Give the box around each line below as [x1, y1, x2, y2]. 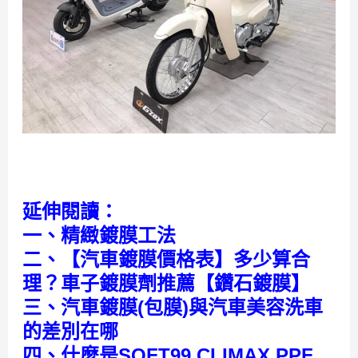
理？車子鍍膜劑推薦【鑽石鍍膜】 [22, 272, 310, 295]
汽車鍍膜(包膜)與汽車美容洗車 [60, 296, 323, 319]
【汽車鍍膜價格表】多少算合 [60, 249, 310, 271]
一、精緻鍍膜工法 [22, 225, 176, 247]
